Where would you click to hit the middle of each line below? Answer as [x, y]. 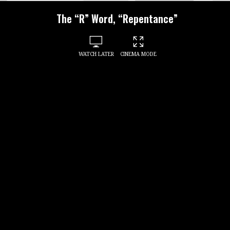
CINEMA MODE [138, 54]
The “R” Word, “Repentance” [117, 19]
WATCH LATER [96, 54]
